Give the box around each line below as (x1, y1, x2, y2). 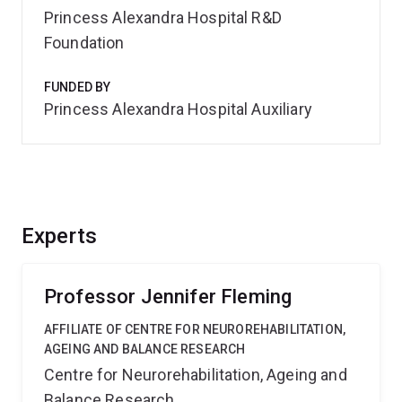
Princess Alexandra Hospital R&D (44, 8, 282, 27)
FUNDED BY (44, 80, 111, 94)
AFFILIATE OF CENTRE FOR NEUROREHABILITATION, (44, 322, 346, 336)
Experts (22, 223, 98, 249)
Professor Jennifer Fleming (44, 285, 293, 308)
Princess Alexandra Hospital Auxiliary (44, 100, 312, 118)
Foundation (44, 33, 125, 52)
